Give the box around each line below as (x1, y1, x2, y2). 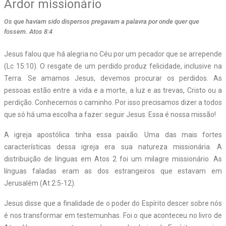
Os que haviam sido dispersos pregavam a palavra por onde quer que (4, 17, 199, 25)
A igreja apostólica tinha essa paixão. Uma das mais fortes (4, 130, 222, 139)
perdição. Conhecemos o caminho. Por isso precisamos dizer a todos (4, 98, 222, 106)
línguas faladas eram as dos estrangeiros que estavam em (4, 166, 222, 175)
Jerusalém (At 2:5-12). (4, 179, 76, 187)
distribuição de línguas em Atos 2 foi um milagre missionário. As (4, 154, 222, 163)
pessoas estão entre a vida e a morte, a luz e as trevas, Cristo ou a (4, 86, 222, 94)
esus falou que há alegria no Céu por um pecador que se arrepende (8, 49, 222, 58)
